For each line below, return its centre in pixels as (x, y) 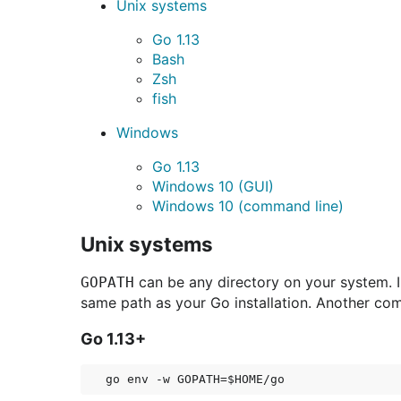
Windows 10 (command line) (248, 206)
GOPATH (107, 282)
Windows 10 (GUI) (213, 186)
